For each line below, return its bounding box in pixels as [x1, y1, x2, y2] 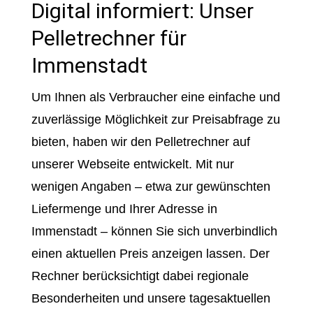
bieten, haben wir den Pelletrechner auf [31, 135, 250, 149]
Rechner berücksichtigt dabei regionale [31, 269, 249, 283]
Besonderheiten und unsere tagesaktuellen [31, 291, 270, 305]
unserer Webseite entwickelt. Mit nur [31, 157, 234, 171]
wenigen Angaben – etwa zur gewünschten [31, 180, 270, 194]
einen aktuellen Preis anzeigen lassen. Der [31, 247, 270, 261]
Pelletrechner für [31, 26, 187, 50]
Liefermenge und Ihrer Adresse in [31, 202, 217, 216]
